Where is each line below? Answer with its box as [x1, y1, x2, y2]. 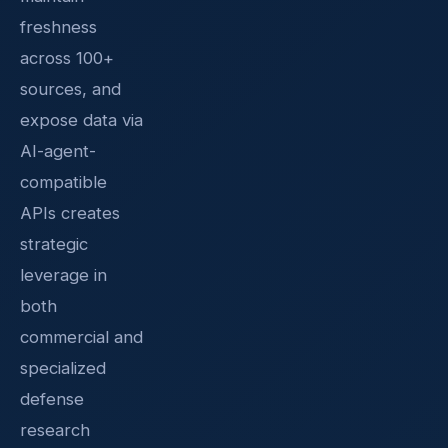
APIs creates [20, 202, 120, 223]
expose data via [20, 109, 143, 130]
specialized [20, 357, 106, 378]
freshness [20, 16, 97, 37]
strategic [20, 233, 88, 254]
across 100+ [20, 47, 114, 68]
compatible [20, 171, 107, 192]
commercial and [20, 326, 143, 347]
